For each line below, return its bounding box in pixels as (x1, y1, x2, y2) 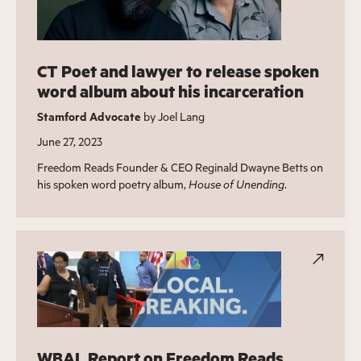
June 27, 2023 (36, 133, 102, 149)
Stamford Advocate (36, 108, 141, 124)
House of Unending (188, 176, 284, 192)
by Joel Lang (140, 108, 205, 124)
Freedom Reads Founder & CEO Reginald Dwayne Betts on (36, 159, 323, 175)
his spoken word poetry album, (36, 176, 189, 192)
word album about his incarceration (36, 80, 304, 102)
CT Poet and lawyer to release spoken (36, 60, 319, 82)
